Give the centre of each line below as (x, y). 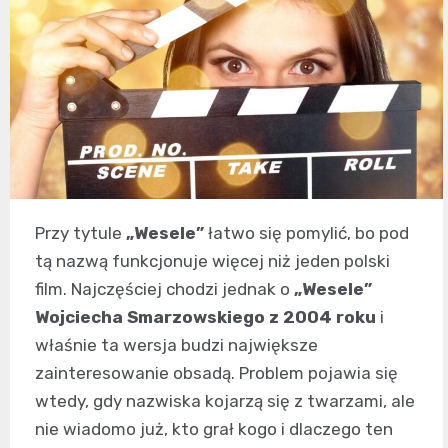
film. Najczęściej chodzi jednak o (164, 289)
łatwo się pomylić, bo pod (306, 233)
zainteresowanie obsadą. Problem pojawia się (216, 373)
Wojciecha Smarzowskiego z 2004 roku (205, 317)
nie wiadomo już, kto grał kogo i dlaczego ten (214, 429)
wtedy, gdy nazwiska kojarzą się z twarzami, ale (225, 401)
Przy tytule (80, 233)
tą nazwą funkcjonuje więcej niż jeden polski (212, 261)
